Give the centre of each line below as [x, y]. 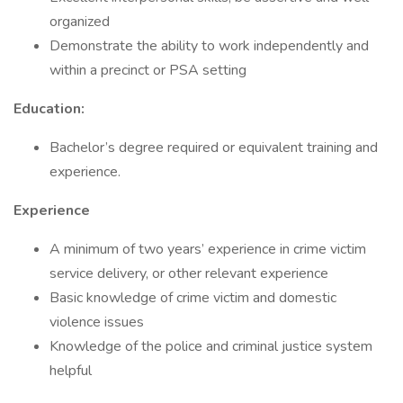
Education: [49, 109]
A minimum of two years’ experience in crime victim [208, 249]
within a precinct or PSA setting [148, 70]
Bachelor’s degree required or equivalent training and [214, 148]
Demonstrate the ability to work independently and [209, 46]
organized [80, 22]
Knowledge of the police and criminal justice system [211, 346]
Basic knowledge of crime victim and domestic [193, 298]
